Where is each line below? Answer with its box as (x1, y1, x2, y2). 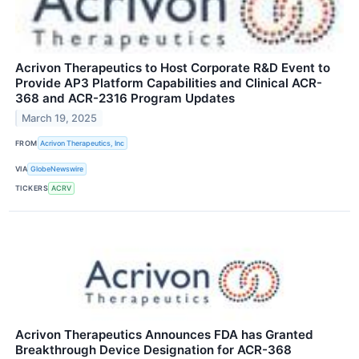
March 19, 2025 (22, 112, 98, 125)
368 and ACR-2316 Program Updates (15, 91, 235, 107)
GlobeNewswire (30, 164, 84, 174)
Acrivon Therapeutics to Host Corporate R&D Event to (15, 60, 330, 76)
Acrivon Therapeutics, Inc (40, 139, 125, 148)
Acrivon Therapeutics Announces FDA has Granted (15, 327, 313, 342)
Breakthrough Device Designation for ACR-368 (15, 342, 292, 357)
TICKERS (15, 184, 49, 193)
